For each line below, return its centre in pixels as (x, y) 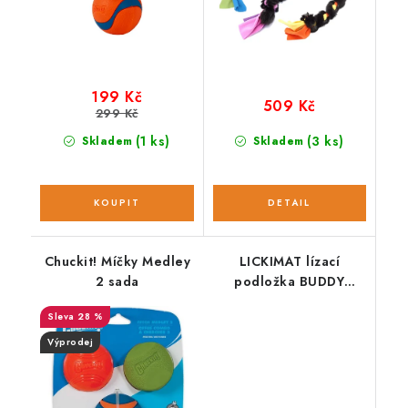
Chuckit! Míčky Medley (117, 261)
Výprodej (70, 342)
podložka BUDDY (290, 281)
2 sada (117, 281)
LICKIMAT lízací (289, 261)
